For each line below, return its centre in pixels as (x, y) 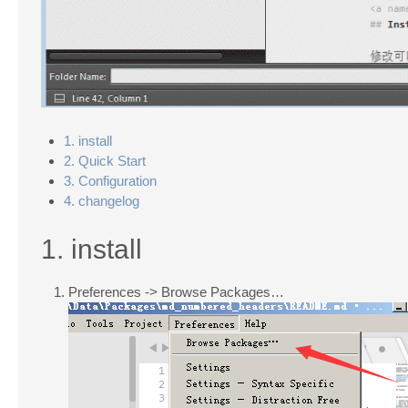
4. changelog (102, 200)
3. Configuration (110, 180)
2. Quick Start (105, 160)
